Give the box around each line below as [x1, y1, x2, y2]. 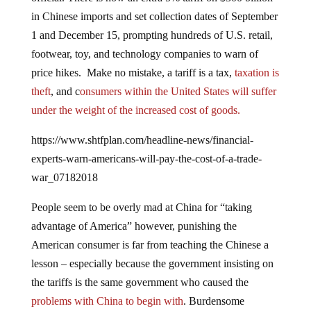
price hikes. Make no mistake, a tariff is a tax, [31, 67, 232, 79]
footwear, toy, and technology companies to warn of [31, 48, 258, 60]
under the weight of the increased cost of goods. [31, 104, 243, 117]
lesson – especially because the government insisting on [31, 258, 274, 270]
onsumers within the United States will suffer [79, 85, 276, 98]
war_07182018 [31, 171, 98, 184]
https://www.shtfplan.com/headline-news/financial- [31, 134, 253, 146]
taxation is [231, 67, 279, 79]
